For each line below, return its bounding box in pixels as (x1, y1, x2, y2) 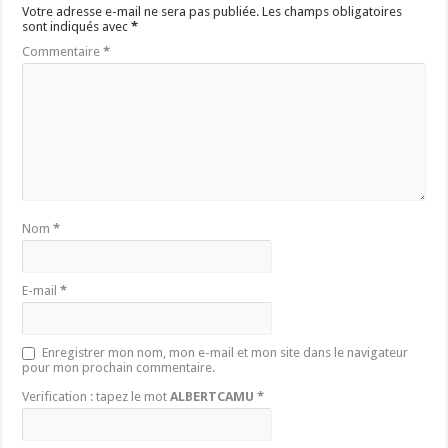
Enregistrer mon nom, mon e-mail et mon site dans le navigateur (42, 345, 409, 361)
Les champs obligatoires (262, 4, 403, 20)
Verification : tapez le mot (22, 389, 171, 405)
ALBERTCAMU (170, 389, 255, 405)
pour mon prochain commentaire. (22, 360, 216, 376)
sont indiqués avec (22, 19, 132, 35)
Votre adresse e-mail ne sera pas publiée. (22, 4, 260, 20)
